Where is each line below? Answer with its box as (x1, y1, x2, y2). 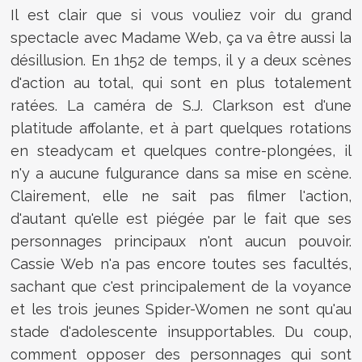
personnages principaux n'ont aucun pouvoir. (11, 233, 351, 250)
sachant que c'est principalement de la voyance (11, 278, 351, 296)
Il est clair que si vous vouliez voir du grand (11, 6, 351, 24)
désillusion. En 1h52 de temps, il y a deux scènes (11, 52, 351, 69)
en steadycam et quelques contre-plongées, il (11, 142, 351, 160)
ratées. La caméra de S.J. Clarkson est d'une (11, 97, 351, 115)
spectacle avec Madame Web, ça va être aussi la (11, 29, 351, 47)
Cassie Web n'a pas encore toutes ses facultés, (11, 255, 351, 273)
